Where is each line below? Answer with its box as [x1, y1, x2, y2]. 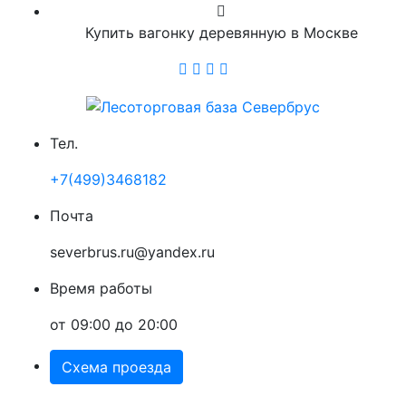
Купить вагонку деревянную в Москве [84, 24, 358, 42]
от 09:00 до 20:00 [50, 314, 178, 333]
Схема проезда [62, 357, 171, 376]
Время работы [50, 278, 152, 297]
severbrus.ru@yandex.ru [50, 242, 215, 261]
